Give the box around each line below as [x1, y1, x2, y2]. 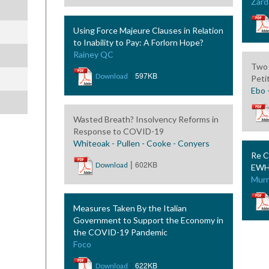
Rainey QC [73, 49, 113, 59]
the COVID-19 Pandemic [73, 227, 168, 237]
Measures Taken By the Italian [73, 203, 187, 213]
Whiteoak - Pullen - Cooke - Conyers [73, 138, 210, 148]
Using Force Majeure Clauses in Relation [73, 25, 223, 35]
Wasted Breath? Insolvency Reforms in [73, 114, 219, 124]
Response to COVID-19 [73, 126, 164, 136]
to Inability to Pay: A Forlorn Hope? [73, 37, 204, 47]
